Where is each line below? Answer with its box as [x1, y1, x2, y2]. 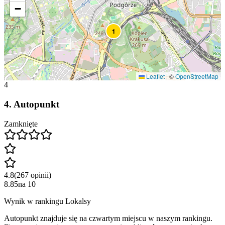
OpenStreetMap [175, 72, 218, 81]
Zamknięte [4, 119, 38, 128]
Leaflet [145, 72, 165, 81]
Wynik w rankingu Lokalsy [4, 196, 91, 205]
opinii [31, 170, 49, 179]
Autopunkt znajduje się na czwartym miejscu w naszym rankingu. [4, 213, 212, 222]
